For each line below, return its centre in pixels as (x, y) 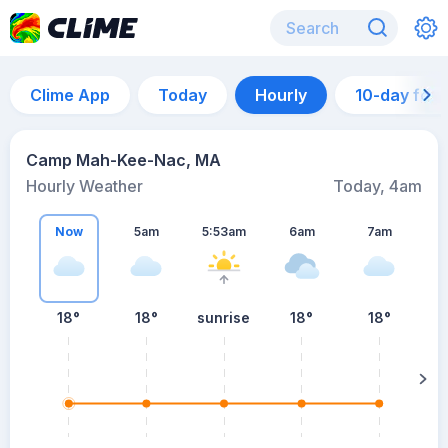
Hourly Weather (84, 186)
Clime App (70, 95)
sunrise (224, 317)
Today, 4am (377, 186)
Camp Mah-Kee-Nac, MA (123, 160)
